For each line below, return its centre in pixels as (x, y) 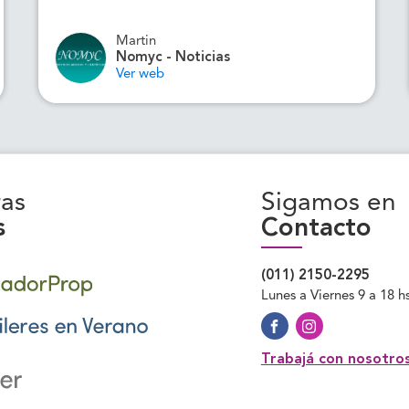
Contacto (316, 229)
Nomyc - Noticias (173, 58)
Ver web (141, 74)
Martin (136, 41)
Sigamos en (328, 204)
